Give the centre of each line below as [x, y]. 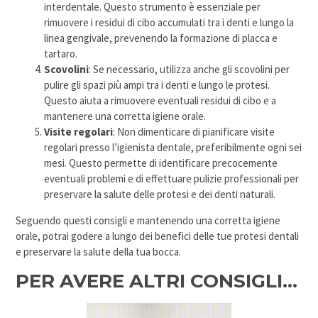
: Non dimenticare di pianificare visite [194, 132]
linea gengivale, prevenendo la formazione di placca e [161, 38]
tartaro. [61, 54]
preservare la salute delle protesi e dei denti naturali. [160, 194]
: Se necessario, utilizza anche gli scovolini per [190, 69]
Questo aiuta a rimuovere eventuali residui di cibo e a [160, 100]
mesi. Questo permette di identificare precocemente [161, 163]
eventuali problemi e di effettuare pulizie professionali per [172, 179]
